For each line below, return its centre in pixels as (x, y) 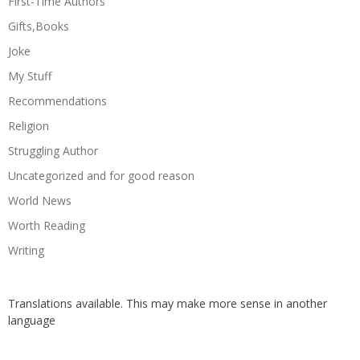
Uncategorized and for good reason (101, 175)
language (32, 320)
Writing (26, 250)
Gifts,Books (39, 26)
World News (40, 200)
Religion (29, 125)
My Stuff (30, 76)
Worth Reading (47, 225)
